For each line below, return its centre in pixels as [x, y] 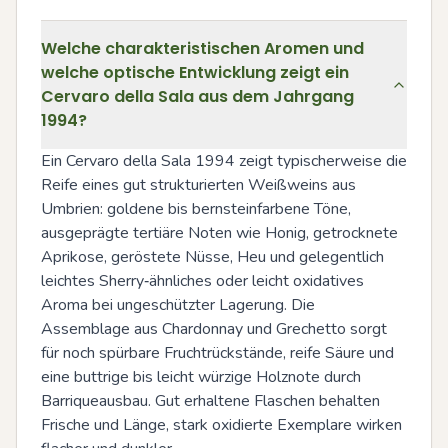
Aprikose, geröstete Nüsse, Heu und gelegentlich [212, 256]
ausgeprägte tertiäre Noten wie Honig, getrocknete [219, 232]
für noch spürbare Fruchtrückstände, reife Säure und [217, 352]
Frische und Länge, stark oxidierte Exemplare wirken [221, 424]
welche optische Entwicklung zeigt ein [195, 72]
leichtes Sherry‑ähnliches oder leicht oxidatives [202, 280]
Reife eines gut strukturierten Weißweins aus [198, 184]
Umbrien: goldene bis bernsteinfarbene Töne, [196, 208]
